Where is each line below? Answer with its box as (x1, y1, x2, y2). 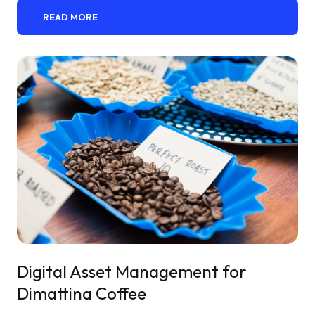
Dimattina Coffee (17, 282, 146, 304)
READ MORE (43, 11, 98, 22)
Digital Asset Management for (17, 260, 247, 282)
